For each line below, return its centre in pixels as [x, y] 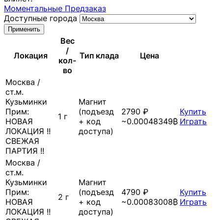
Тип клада [99, 55]
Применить [24, 29]
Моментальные [34, 8]
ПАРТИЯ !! [25, 151]
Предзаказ [85, 8]
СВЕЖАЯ [22, 141]
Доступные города [42, 18]
